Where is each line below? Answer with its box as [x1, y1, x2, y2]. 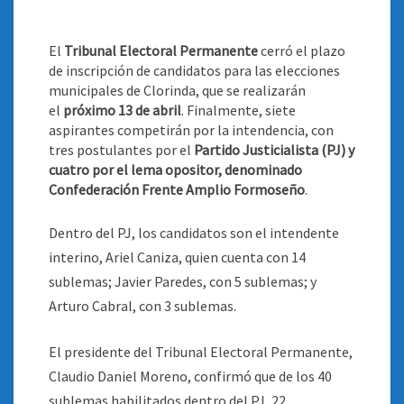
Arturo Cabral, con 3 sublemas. [49, 297, 236, 315]
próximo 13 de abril [60, 101, 181, 119]
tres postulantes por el [49, 141, 194, 159]
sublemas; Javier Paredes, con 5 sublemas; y [49, 272, 317, 290]
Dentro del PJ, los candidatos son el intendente [49, 224, 339, 242]
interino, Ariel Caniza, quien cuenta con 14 [49, 248, 306, 266]
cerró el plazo [258, 41, 345, 60]
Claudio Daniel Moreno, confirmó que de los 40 [49, 367, 332, 385]
